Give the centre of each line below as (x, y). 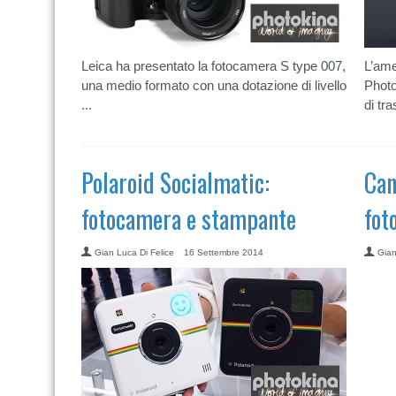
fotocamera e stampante (189, 219)
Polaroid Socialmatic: (175, 183)
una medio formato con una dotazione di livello (214, 85)
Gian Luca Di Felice (134, 252)
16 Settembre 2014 (224, 252)
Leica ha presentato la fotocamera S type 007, (213, 66)
